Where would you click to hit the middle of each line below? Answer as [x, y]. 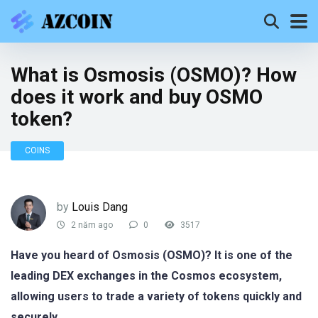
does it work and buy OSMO [137, 97]
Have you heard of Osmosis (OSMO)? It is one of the [152, 255]
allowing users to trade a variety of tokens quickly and [156, 296]
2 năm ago [91, 225]
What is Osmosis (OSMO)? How [154, 75]
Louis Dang [100, 207]
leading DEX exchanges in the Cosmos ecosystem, [146, 276]
